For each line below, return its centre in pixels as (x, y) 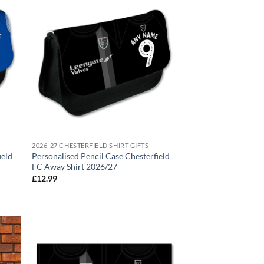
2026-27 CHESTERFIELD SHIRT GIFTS (90, 146)
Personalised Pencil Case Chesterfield (101, 156)
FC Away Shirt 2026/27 (75, 167)
